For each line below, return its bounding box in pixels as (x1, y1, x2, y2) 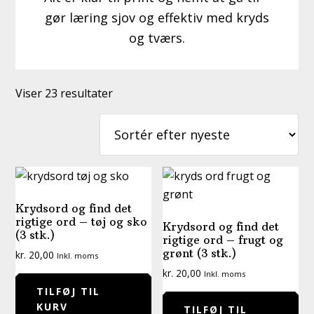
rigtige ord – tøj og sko (15, 214, 148, 228)
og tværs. (129, 29, 185, 47)
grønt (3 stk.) (163, 245, 237, 260)
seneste (112, 121, 154, 137)
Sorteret (112, 84, 157, 100)
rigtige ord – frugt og (163, 232, 284, 247)
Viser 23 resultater (15, 85, 114, 101)
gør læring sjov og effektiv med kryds (45, 9, 269, 27)
